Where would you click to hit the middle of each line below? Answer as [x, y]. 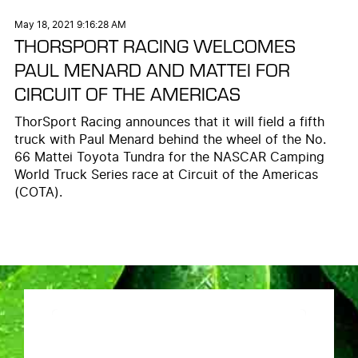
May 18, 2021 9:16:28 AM [70, 25]
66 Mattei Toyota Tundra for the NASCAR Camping [169, 158]
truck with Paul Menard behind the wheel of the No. [170, 140]
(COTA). [38, 193]
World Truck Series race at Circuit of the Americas [166, 175]
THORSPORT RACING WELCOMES [155, 46]
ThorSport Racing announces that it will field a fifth [169, 123]
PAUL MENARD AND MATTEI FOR [152, 70]
